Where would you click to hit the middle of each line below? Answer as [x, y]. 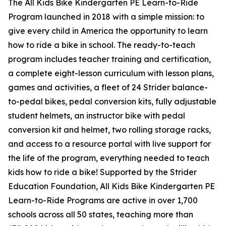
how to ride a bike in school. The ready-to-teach [102, 45]
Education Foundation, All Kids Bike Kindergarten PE [111, 186]
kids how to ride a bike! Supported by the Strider [102, 172]
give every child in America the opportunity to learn [108, 31]
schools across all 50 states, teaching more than [101, 214]
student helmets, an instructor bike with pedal [97, 116]
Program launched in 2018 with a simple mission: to [106, 17]
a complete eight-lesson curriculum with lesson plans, [111, 73]
